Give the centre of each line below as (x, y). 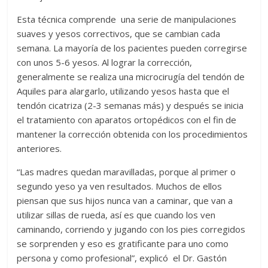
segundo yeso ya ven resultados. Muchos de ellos (120, 186)
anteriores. (39, 149)
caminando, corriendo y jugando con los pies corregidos (131, 229)
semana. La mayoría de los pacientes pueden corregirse (132, 48)
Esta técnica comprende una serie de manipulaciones (127, 19)
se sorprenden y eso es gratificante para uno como (123, 244)
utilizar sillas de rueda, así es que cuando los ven (116, 215)
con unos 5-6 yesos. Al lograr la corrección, (105, 63)
